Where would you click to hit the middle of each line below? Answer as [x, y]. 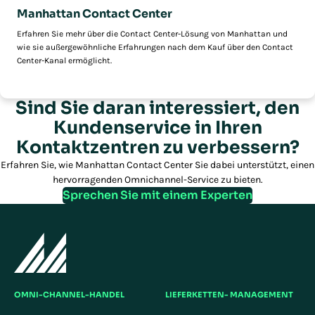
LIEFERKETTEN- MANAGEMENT [229, 294]
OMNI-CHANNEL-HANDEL [69, 294]
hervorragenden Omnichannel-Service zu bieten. [157, 179]
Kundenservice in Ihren [157, 127]
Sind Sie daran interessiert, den [157, 108]
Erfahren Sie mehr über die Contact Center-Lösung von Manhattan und [152, 33]
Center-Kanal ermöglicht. [64, 60]
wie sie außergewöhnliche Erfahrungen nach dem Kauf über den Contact [155, 47]
